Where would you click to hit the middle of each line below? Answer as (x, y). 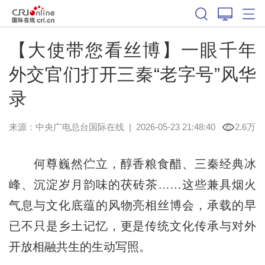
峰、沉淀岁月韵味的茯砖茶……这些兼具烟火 (132, 184)
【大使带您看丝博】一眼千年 (132, 50)
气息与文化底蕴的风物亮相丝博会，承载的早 (132, 205)
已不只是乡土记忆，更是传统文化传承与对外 (132, 226)
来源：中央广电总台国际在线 (66, 127)
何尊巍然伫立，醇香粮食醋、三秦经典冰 (132, 164)
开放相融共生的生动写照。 (80, 246)
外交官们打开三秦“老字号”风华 (132, 74)
